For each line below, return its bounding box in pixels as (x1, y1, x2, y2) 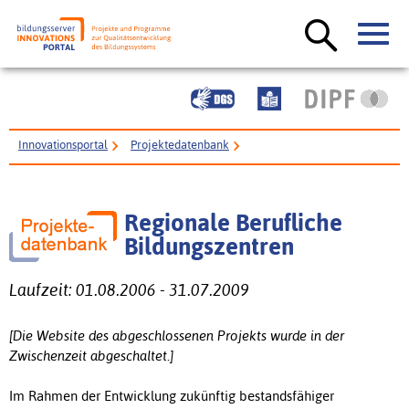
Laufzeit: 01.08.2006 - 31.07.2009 (9, 280, 249, 299)
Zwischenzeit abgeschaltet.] (9, 348, 173, 364)
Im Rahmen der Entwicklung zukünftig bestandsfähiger (9, 388, 334, 404)
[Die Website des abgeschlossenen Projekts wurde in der (9, 328, 344, 344)
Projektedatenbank (131, 138, 229, 152)
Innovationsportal (18, 138, 108, 152)
